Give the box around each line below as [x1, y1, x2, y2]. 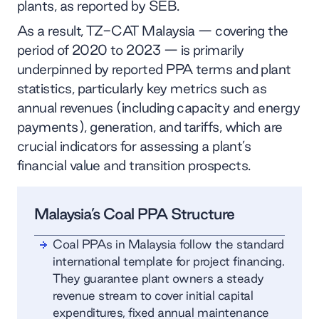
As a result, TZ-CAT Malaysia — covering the [17, 22, 288, 38]
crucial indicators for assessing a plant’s [17, 137, 251, 154]
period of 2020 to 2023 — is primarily [17, 41, 244, 58]
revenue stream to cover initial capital [53, 288, 253, 302]
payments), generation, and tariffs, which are [17, 118, 283, 135]
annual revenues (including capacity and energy [17, 99, 300, 115]
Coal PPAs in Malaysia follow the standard [53, 236, 284, 251]
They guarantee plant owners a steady [53, 271, 264, 285]
